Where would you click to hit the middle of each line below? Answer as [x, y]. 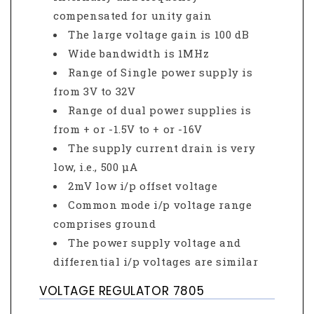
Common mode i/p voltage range [160, 205]
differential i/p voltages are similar [156, 262]
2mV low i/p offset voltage [143, 186]
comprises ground [105, 224]
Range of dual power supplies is [160, 110]
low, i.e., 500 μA [96, 167]
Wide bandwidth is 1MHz [139, 54]
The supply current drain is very [162, 148]
